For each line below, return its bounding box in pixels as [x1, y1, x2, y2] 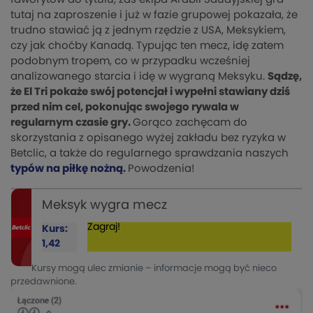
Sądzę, [268, 71, 302, 82]
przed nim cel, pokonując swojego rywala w [10, 101, 239, 112]
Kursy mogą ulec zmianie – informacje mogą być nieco [31, 263, 277, 273]
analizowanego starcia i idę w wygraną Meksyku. [10, 71, 268, 82]
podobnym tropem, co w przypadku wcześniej [10, 55, 250, 66]
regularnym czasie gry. [10, 117, 133, 128]
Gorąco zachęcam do [133, 117, 247, 128]
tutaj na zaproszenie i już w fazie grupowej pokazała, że [10, 9, 298, 20]
